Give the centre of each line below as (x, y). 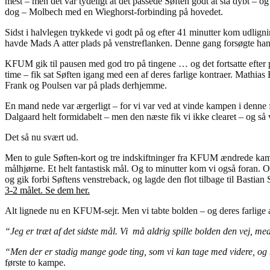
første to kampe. (35, 262)
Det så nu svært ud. (42, 137)
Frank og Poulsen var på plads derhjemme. (86, 85)
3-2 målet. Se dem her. (47, 190)
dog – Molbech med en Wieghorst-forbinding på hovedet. (114, 11)
